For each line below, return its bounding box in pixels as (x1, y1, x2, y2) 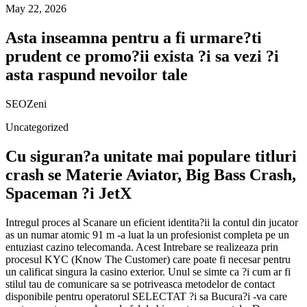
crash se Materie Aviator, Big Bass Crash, (5, 165, 296, 184)
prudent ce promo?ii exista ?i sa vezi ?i (5, 47, 279, 65)
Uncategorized (5, 121, 69, 133)
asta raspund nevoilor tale (5, 65, 188, 84)
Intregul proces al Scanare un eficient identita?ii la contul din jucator (5, 216, 298, 228)
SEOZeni (5, 97, 47, 110)
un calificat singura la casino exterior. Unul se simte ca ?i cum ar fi (5, 265, 291, 278)
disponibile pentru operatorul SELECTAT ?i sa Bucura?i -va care (5, 290, 287, 302)
